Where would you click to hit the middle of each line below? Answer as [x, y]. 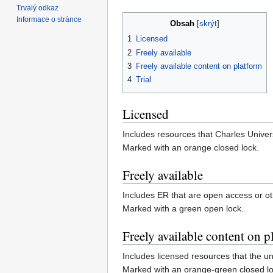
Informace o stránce [49, 19]
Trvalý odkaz [38, 8]
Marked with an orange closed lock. [191, 148]
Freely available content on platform [199, 66]
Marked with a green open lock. [183, 209]
